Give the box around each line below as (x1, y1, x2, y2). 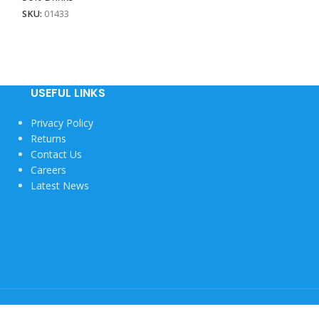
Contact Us (30, 147, 82, 162)
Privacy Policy (30, 116, 93, 130)
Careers (30, 163, 66, 177)
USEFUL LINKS (30, 85, 105, 102)
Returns (30, 132, 66, 146)
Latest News (30, 179, 89, 193)
